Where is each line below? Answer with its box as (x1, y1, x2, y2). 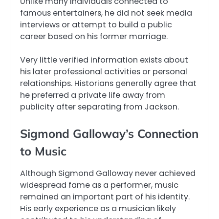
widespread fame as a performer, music (20, 179, 178, 191)
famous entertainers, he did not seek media (20, 7, 192, 19)
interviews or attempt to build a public (20, 19, 172, 30)
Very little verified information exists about (20, 54, 188, 66)
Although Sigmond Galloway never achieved (20, 167, 196, 179)
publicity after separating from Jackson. (20, 101, 179, 112)
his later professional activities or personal (20, 66, 187, 77)
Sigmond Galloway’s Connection (20, 126, 198, 141)
